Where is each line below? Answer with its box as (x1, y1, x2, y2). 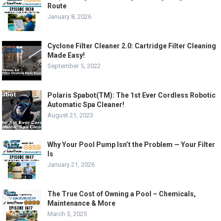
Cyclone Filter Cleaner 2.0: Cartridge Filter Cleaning (47, 42, 217, 50)
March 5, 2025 (47, 210, 87, 218)
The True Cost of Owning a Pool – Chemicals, (47, 190, 196, 198)
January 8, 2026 (47, 13, 92, 21)
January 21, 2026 (47, 161, 95, 169)
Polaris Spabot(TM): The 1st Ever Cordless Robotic (47, 91, 216, 100)
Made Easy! (47, 51, 85, 60)
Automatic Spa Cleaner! (47, 101, 125, 109)
